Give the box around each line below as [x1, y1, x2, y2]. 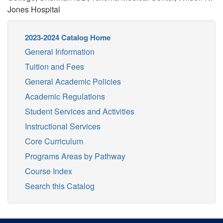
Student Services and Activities [25, 106, 134, 117]
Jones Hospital [7, 3, 60, 15]
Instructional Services [25, 120, 101, 132]
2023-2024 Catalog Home [25, 32, 111, 43]
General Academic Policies [25, 76, 121, 87]
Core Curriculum [25, 135, 83, 147]
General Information [25, 46, 95, 57]
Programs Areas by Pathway [25, 150, 125, 162]
